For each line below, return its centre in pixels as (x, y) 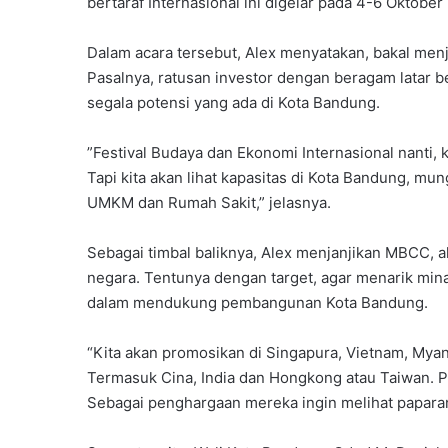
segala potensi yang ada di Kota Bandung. (233, 102)
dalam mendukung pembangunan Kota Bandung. (257, 302)
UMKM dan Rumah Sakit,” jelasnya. (209, 202)
